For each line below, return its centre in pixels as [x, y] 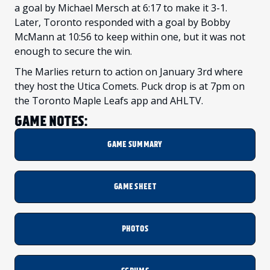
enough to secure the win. [73, 52]
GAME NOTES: [51, 121]
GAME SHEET [135, 187]
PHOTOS [135, 229]
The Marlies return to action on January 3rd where [129, 72]
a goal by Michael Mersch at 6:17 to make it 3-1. [121, 8]
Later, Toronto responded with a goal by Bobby [122, 23]
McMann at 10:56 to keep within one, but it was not [130, 37]
